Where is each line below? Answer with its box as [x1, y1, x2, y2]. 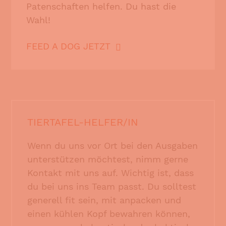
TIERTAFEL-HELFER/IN [27, 116, 139, 128]
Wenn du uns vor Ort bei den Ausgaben [27, 140, 198, 151]
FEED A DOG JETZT [26, 41, 111, 52]
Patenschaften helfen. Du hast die [26, 1, 177, 12]
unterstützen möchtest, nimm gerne [27, 153, 189, 164]
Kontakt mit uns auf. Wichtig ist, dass [27, 167, 194, 178]
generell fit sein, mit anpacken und [27, 194, 182, 205]
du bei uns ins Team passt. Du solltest [27, 181, 197, 192]
